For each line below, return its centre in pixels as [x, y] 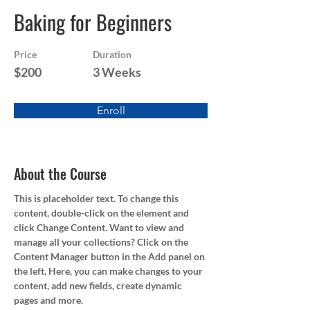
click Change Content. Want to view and [100, 227]
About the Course [60, 174]
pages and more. [48, 300]
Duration [112, 54]
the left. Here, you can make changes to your [109, 271]
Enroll [111, 110]
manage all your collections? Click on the [102, 242]
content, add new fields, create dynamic [99, 285]
